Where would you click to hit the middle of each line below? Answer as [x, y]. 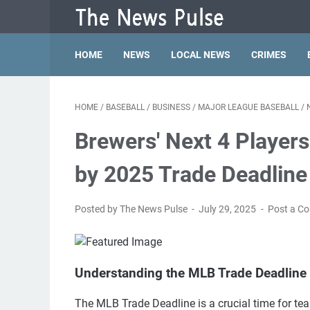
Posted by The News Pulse [132, 209]
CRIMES [269, 55]
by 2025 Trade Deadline [191, 174]
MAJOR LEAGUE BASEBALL [248, 107]
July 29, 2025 [229, 209]
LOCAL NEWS [201, 55]
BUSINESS [171, 107]
